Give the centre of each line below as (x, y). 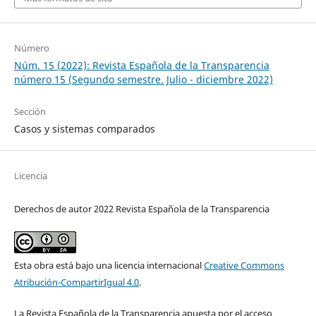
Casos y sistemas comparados (84, 128)
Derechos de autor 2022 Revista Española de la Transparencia (141, 208)
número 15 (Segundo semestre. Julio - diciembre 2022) (143, 79)
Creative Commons (244, 265)
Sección (30, 111)
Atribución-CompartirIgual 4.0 (76, 282)
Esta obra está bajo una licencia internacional (109, 265)
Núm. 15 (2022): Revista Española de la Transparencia (141, 65)
